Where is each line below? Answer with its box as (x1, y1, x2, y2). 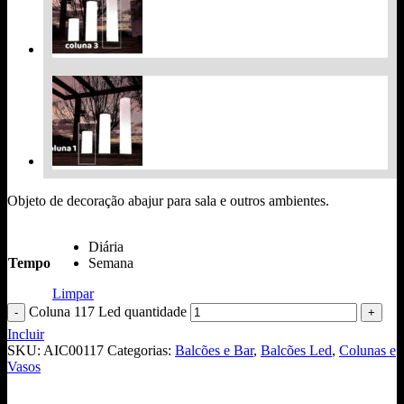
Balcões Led (261, 342, 332, 358)
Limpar (52, 285, 94, 301)
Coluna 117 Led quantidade (29, 303, 187, 319)
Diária (88, 238, 124, 254)
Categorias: (107, 342, 175, 358)
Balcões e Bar (175, 342, 253, 358)
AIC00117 (43, 342, 104, 358)
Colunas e (339, 342, 396, 358)
